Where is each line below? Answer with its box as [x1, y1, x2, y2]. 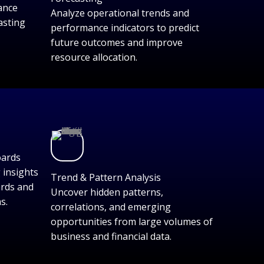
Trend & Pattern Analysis [51, 171, 161, 184]
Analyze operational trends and [51, 6, 189, 19]
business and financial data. [51, 230, 171, 243]
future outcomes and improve [51, 36, 183, 49]
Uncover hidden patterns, [51, 186, 163, 199]
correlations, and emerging [51, 200, 171, 213]
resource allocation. [51, 51, 137, 64]
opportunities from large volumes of [51, 215, 213, 228]
